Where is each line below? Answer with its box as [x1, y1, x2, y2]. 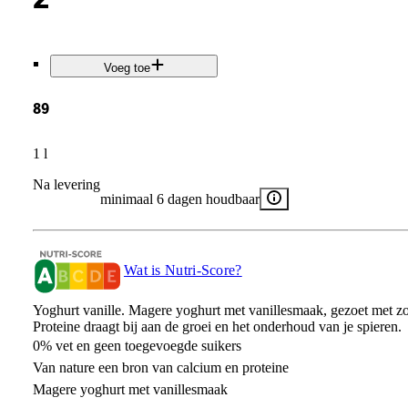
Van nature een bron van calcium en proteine [32, 359, 289, 375]
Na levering [32, 176, 100, 192]
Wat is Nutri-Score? [123, 261, 242, 278]
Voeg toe [103, 61, 150, 76]
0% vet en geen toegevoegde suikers [32, 337, 241, 353]
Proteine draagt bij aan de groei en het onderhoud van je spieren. [32, 318, 402, 334]
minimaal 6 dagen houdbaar [99, 190, 260, 207]
